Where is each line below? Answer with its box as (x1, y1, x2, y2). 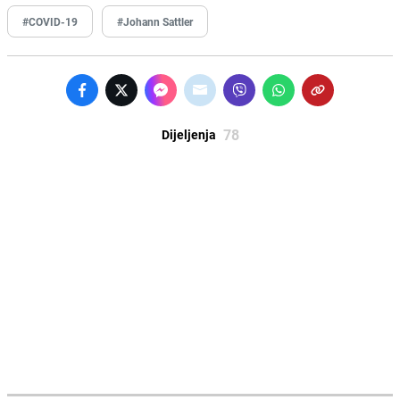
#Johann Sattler (117, 13, 193, 29)
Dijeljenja (161, 125, 216, 143)
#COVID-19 (22, 13, 78, 29)
